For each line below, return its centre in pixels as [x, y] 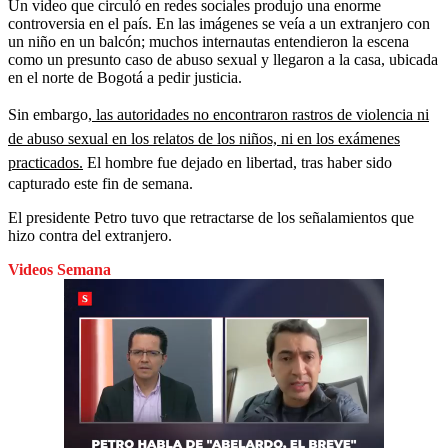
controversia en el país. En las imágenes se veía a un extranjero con [219, 23]
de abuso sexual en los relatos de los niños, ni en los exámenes [204, 138]
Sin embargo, [50, 114]
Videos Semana [59, 269]
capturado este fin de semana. [100, 183]
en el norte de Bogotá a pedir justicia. [125, 77]
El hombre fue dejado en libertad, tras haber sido [237, 162]
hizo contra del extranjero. [90, 235]
